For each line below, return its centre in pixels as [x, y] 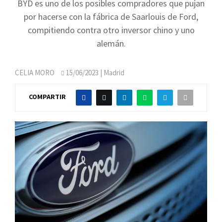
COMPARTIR [47, 97]
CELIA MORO [35, 73]
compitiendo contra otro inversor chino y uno [111, 30]
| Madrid [111, 73]
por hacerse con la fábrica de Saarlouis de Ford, [111, 17]
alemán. [111, 43]
